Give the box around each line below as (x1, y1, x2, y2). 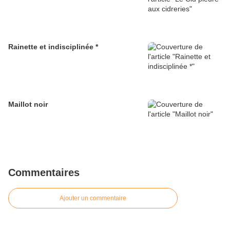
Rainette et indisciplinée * (8, 43, 98, 51)
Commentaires (8, 167, 80, 179)
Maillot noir (8, 100, 48, 109)
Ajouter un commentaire (60, 195, 126, 202)
